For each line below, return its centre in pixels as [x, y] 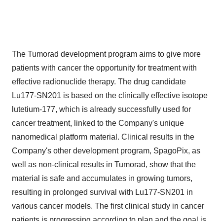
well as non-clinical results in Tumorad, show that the [104, 165]
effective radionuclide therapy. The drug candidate [99, 82]
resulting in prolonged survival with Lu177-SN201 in [102, 192]
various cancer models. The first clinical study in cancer [108, 206]
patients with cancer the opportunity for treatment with [104, 68]
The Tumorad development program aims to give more [106, 54]
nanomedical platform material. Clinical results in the [103, 137]
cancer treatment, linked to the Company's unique [98, 123]
